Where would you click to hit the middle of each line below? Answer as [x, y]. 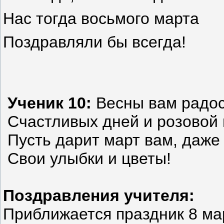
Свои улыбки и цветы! [87, 158]
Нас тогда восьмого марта [101, 18]
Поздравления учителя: [99, 195]
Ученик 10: [47, 103]
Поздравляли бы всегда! [94, 42]
